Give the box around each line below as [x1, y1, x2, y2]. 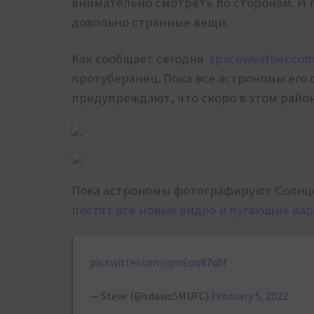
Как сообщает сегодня [71, 50, 210, 67]
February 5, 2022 [211, 289, 288, 303]
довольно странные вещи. [71, 14, 231, 31]
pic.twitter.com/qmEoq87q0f [90, 255, 227, 270]
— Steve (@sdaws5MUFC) [90, 289, 211, 303]
